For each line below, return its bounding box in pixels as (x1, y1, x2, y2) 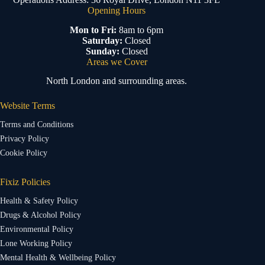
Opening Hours (88, 5, 146, 15)
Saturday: (82, 35, 123, 46)
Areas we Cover (86, 56, 147, 67)
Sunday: (85, 46, 119, 56)
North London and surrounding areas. (46, 76, 188, 86)
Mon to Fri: (70, 24, 117, 35)
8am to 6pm (117, 24, 164, 35)
